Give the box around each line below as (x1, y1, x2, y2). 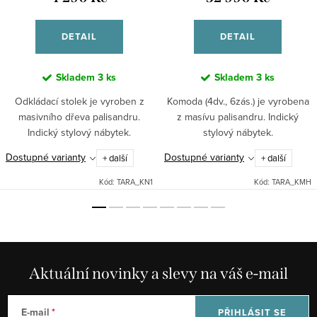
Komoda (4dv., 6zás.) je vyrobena (166, 94, 309, 109)
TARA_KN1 (117, 175, 153, 188)
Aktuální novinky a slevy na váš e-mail (29, 263, 288, 283)
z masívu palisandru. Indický (177, 110, 299, 125)
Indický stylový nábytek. (28, 125, 131, 140)
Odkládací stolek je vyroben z (14, 94, 144, 109)
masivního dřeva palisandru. (18, 110, 140, 125)
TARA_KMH (272, 175, 311, 188)
